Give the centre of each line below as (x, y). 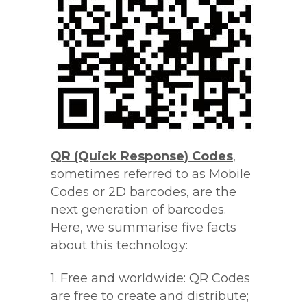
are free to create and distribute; (150, 296)
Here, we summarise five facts (144, 228)
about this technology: (119, 245)
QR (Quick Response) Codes (142, 156)
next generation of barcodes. (138, 210)
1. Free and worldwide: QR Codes (150, 278)
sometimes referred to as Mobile (151, 174)
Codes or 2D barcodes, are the (144, 192)
